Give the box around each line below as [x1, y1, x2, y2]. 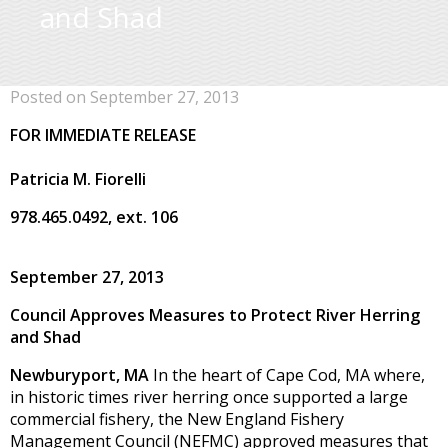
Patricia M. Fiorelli [10, 168, 146, 190]
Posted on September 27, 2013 [10, 86, 239, 108]
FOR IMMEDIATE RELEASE [10, 124, 196, 146]
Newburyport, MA [10, 364, 153, 386]
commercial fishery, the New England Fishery [10, 408, 344, 430]
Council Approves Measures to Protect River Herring [10, 304, 420, 326]
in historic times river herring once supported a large [10, 386, 408, 408]
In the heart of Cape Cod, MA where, [153, 364, 425, 386]
